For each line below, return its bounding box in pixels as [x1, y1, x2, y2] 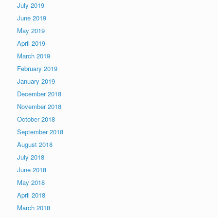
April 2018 [17, 190, 45, 200]
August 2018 [17, 140, 53, 149]
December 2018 [17, 89, 61, 99]
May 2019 [17, 26, 45, 36]
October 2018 [17, 114, 55, 124]
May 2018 [17, 178, 45, 187]
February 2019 [17, 64, 57, 73]
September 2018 [17, 127, 63, 137]
